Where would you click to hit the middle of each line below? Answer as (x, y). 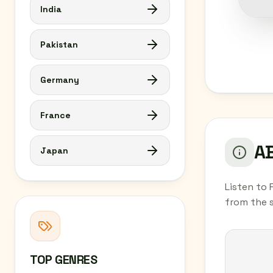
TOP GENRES (63, 260)
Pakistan (59, 44)
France (55, 115)
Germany (60, 80)
